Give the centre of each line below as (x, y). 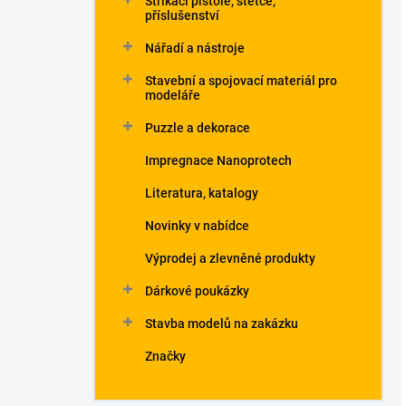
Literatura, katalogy (202, 193)
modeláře (173, 95)
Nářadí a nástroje (195, 48)
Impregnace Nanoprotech (218, 160)
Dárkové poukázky (197, 291)
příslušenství (182, 15)
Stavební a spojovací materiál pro (241, 81)
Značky (165, 356)
